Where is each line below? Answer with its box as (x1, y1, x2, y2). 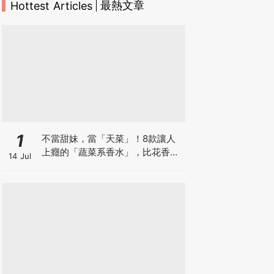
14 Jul (9, 150, 31, 161)
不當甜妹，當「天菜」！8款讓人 (41, 133, 176, 144)
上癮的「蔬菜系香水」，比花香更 (41, 146, 179, 158)
